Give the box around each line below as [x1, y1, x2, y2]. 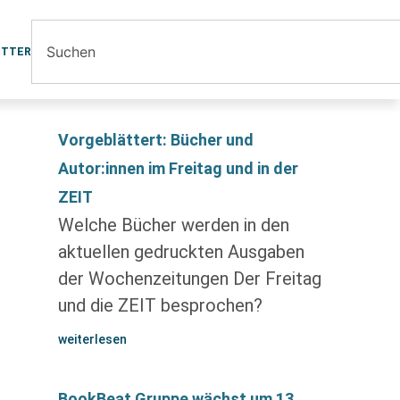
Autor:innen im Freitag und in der [57, 159, 298, 178]
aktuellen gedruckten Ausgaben [57, 241, 304, 262]
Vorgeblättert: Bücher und [57, 130, 254, 149]
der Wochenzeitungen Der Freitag [57, 268, 321, 289]
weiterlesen [57, 332, 127, 346]
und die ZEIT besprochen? [57, 295, 262, 316]
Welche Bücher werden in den [57, 214, 289, 236]
